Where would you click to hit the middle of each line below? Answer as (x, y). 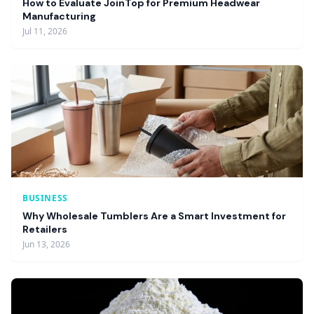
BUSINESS (45, 198)
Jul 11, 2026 (45, 31)
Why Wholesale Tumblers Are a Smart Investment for (154, 216)
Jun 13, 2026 (46, 244)
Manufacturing (59, 16)
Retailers (45, 229)
